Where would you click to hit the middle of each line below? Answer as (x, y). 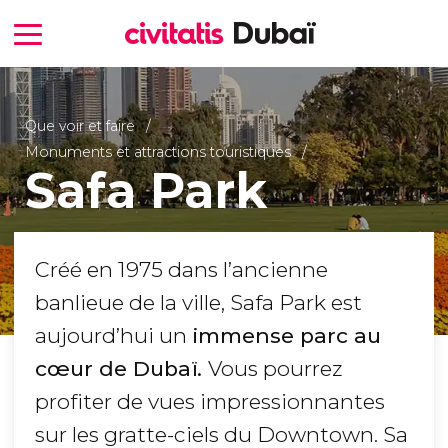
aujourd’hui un (113, 336)
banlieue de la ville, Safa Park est (198, 303)
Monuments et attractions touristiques (157, 151)
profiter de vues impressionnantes (210, 402)
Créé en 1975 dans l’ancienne (181, 270)
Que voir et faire (81, 125)
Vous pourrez (275, 369)
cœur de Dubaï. (121, 369)
